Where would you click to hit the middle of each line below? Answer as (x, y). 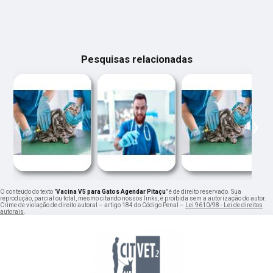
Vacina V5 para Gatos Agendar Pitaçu (111, 192)
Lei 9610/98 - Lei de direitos (224, 205)
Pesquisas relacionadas (136, 60)
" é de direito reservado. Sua (204, 192)
